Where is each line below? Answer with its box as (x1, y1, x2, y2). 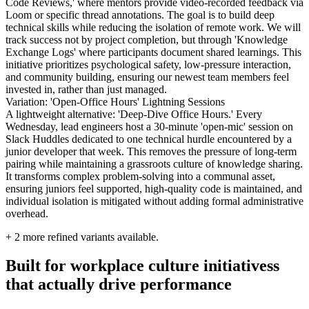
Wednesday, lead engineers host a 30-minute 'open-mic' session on (6, 120, 293, 132)
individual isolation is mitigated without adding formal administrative (6, 195, 303, 207)
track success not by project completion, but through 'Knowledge (6, 33, 288, 46)
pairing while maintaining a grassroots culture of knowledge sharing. (6, 157, 303, 170)
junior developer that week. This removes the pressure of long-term (6, 145, 297, 157)
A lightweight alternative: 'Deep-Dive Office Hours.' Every (6, 108, 262, 120)
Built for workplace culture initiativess (6, 257, 279, 275)
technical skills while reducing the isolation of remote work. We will (6, 21, 301, 33)
